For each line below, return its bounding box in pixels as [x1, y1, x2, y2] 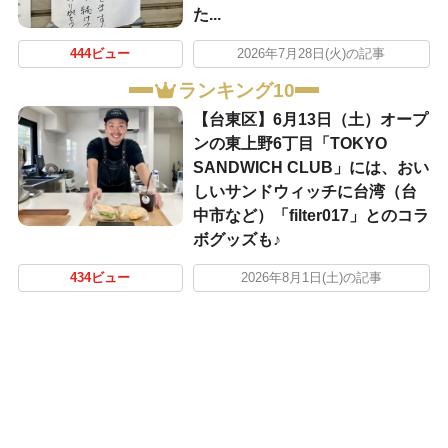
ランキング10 [178, 79, 296, 101]
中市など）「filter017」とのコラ [192, 206, 429, 224]
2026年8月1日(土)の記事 [240, 270, 382, 285]
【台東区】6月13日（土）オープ [192, 110, 428, 128]
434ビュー [70, 270, 131, 285]
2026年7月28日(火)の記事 [237, 47, 386, 62]
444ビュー [70, 47, 131, 62]
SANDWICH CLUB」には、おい [192, 158, 429, 176]
